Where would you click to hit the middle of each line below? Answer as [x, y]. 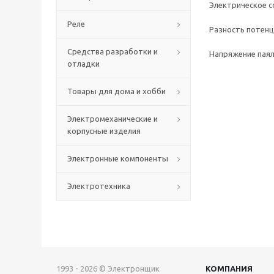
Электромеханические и [113, 119]
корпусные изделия [104, 131]
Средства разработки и [113, 51]
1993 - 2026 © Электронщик [108, 268]
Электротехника [99, 186]
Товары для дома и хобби [117, 91]
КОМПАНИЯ [229, 268]
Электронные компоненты [118, 158]
